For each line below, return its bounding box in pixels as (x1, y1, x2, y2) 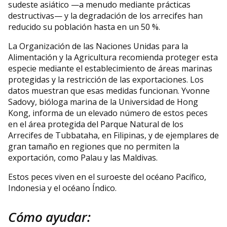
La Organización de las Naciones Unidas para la (8, 40, 188, 52)
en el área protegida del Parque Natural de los (8, 118, 183, 130)
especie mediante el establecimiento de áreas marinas (8, 62, 212, 74)
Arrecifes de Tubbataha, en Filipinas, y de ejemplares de (8, 129, 219, 141)
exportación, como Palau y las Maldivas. (8, 152, 160, 163)
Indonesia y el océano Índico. (8, 182, 117, 194)
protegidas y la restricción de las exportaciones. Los (8, 73, 204, 85)
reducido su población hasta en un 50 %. (8, 21, 162, 32)
